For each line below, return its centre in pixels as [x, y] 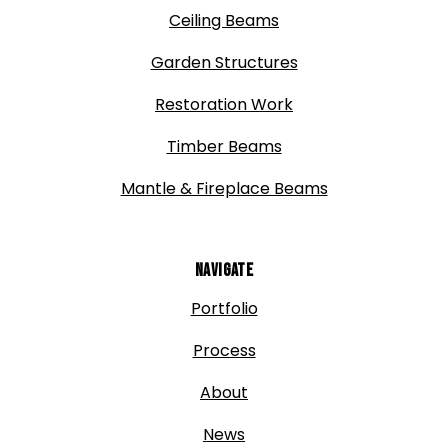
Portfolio [224, 308]
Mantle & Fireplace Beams [224, 189]
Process [224, 350]
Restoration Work [224, 105]
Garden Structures [224, 63]
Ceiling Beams [224, 21]
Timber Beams [224, 147]
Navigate [224, 270]
